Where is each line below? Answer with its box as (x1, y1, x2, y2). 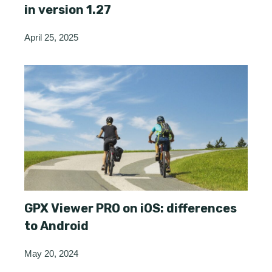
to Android (24, 218, 89, 233)
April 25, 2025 (24, 32, 78, 43)
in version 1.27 (24, 2, 111, 18)
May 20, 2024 (24, 248, 78, 259)
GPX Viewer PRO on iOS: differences (24, 200, 237, 216)
